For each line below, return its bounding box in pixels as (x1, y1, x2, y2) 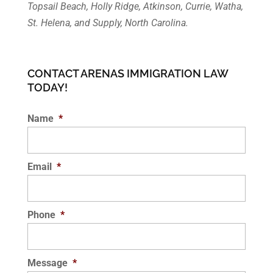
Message (27, 257, 68, 269)
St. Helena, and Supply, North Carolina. (27, 16, 188, 29)
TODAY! (27, 80, 68, 94)
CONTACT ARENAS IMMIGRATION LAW (27, 66, 228, 80)
